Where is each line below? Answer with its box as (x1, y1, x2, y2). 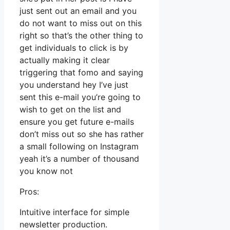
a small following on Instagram (20, 141, 139, 152)
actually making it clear (20, 55, 110, 66)
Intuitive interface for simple (20, 207, 129, 218)
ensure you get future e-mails (20, 117, 134, 127)
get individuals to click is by (20, 43, 128, 53)
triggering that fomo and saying (20, 67, 143, 78)
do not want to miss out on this (20, 18, 142, 29)
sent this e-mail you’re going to (20, 92, 141, 103)
